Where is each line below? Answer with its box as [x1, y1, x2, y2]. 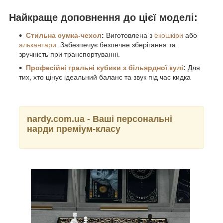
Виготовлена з [104, 31, 154, 39]
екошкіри [154, 31, 183, 39]
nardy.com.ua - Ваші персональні [27, 113, 172, 124]
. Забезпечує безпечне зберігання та [56, 40, 176, 49]
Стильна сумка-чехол [26, 31, 102, 39]
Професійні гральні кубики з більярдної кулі [26, 63, 183, 72]
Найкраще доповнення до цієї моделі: [9, 11, 198, 23]
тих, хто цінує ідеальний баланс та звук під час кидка [19, 73, 191, 81]
